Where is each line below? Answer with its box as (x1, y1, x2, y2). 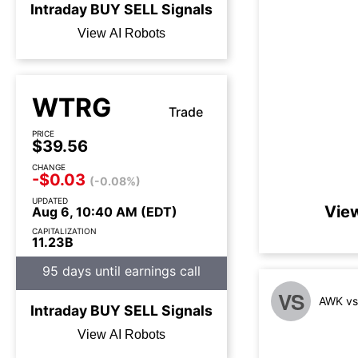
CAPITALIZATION (32, 226, 97, 236)
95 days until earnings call (42, 263, 201, 279)
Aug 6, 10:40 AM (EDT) (32, 204, 177, 220)
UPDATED (32, 196, 68, 205)
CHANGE (32, 162, 66, 172)
